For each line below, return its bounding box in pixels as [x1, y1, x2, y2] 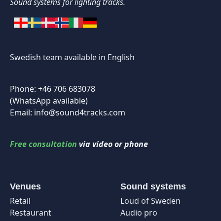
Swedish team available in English [10, 52, 135, 63]
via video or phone [79, 139, 148, 150]
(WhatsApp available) [10, 95, 88, 107]
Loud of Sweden [120, 195, 181, 207]
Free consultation [10, 139, 77, 150]
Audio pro [120, 207, 157, 219]
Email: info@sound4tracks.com [10, 107, 125, 118]
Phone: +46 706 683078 [10, 83, 95, 95]
